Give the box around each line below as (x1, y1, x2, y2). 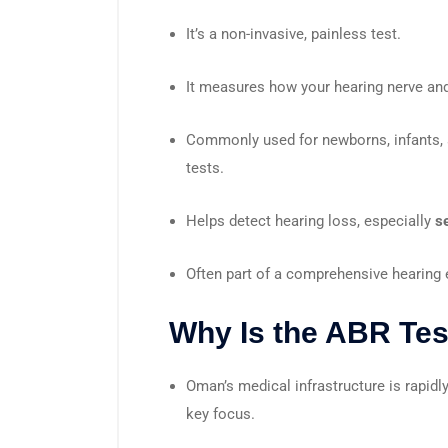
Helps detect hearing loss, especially (186, 211, 435, 230)
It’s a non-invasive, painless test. (186, 24, 401, 43)
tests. (186, 158, 224, 177)
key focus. (186, 404, 255, 423)
